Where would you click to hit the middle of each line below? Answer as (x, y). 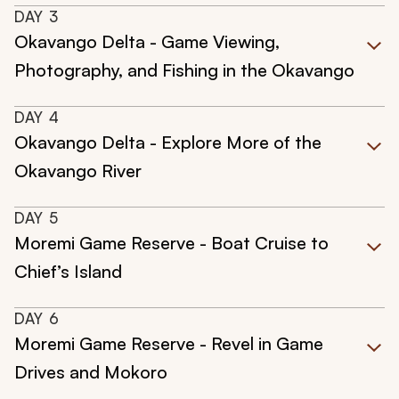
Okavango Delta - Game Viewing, (147, 42)
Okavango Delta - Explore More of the (168, 142)
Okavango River (78, 171)
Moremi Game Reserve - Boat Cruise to (171, 243)
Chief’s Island (68, 272)
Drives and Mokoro (91, 372)
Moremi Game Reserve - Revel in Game (169, 344)
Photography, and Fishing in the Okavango (184, 70)
